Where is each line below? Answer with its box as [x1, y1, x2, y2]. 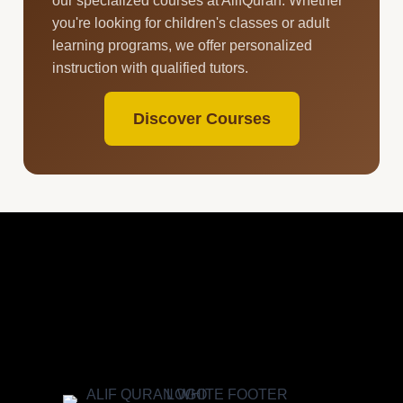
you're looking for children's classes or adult [52, 14, 329, 31]
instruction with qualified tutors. [52, 59, 248, 76]
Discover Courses [132, 110, 271, 129]
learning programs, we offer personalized [52, 37, 312, 53]
